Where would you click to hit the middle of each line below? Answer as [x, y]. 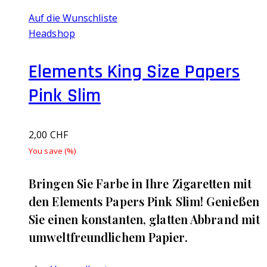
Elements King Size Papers [134, 72]
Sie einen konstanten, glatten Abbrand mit [145, 219]
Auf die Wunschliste [73, 18]
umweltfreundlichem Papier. [108, 237]
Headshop [52, 33]
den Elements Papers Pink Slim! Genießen [144, 201]
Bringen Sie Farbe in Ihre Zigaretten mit [140, 183]
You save [46, 150]
